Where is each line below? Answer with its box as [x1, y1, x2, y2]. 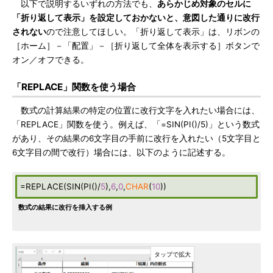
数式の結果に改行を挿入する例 [18, 203, 112, 211]
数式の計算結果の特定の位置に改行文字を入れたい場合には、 [12, 105, 260, 115]
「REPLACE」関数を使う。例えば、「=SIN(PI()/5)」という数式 [12, 119, 260, 129]
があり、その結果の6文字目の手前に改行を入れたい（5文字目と [12, 133, 261, 143]
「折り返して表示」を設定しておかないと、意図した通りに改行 [12, 13, 260, 23]
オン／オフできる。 [12, 55, 89, 65]
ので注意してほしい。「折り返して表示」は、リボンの [46, 27, 260, 37]
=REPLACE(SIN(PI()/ [20, 182, 101, 191]
